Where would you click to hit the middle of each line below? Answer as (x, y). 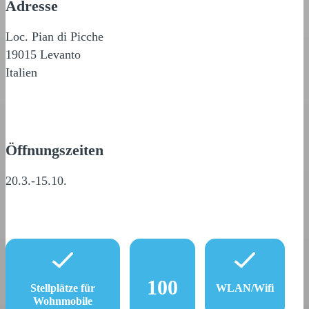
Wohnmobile (62, 301)
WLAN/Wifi (245, 288)
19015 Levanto (43, 54)
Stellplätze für (62, 288)
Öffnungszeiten (54, 150)
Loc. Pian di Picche (54, 37)
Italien (21, 72)
